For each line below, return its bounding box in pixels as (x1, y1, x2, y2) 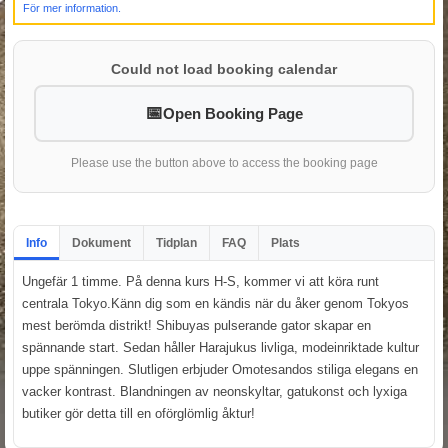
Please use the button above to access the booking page (70, 155, 378, 170)
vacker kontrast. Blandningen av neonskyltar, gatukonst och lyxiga (22, 383, 407, 399)
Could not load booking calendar (111, 60, 337, 77)
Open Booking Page (163, 104, 303, 122)
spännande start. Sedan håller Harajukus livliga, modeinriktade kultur (22, 339, 419, 355)
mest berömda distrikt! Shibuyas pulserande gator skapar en (22, 317, 371, 333)
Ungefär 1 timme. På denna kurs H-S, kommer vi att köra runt (22, 273, 379, 289)
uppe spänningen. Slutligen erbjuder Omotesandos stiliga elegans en (22, 361, 418, 377)
